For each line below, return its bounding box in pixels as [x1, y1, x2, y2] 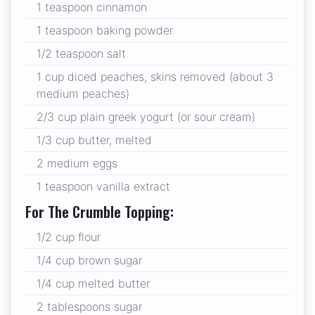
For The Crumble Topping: [25, 201, 174, 223]
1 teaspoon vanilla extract [37, 179, 170, 194]
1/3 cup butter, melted [37, 133, 152, 148]
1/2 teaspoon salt [37, 46, 126, 61]
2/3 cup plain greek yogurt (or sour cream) [37, 110, 255, 124]
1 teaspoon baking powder [37, 23, 173, 38]
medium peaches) [37, 86, 129, 101]
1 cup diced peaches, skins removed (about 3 [37, 70, 274, 84]
